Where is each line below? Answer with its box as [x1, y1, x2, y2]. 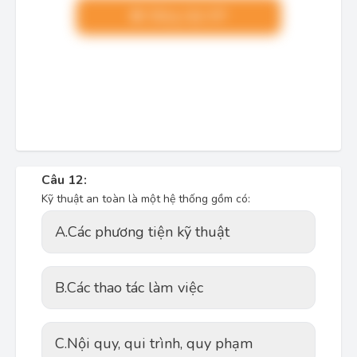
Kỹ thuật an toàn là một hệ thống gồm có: [41, 191, 253, 206]
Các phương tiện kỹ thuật [68, 222, 229, 241]
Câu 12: [41, 171, 87, 189]
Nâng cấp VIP [144, 7, 226, 25]
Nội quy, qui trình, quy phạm [67, 334, 253, 353]
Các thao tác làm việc [67, 278, 203, 297]
